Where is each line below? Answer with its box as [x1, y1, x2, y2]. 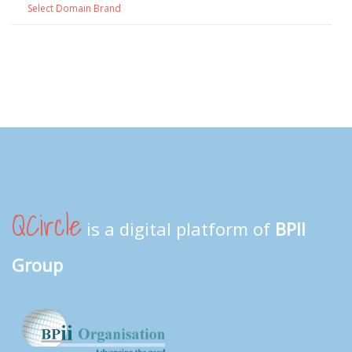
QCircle [12, 203, 82, 247]
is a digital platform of [82, 217, 275, 240]
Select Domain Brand [27, 2, 121, 15]
